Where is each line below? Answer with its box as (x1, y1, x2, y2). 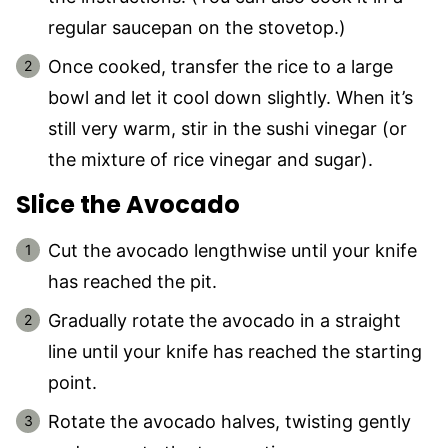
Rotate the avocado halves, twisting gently (48, 410, 411, 432)
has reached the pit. (48, 270, 217, 292)
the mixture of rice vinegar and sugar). (48, 148, 373, 170)
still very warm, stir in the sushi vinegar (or (48, 117, 407, 139)
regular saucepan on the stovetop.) (48, 16, 346, 38)
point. (48, 371, 97, 393)
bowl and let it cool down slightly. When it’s (48, 86, 413, 108)
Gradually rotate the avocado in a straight (48, 309, 401, 331)
